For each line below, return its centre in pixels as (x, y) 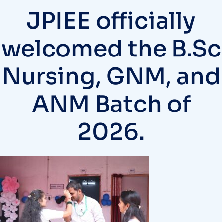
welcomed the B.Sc (111, 48)
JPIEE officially (111, 21)
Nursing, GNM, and (111, 76)
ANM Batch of (111, 104)
